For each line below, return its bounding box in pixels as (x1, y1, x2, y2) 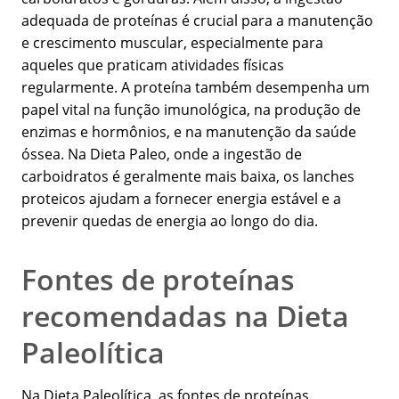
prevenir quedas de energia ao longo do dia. (21, 211, 318, 232)
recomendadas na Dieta (21, 297, 349, 336)
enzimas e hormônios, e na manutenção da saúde (21, 122, 356, 142)
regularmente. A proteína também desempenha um (21, 77, 370, 98)
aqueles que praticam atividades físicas (21, 55, 284, 76)
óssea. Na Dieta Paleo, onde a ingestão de (21, 144, 302, 165)
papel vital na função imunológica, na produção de (21, 100, 361, 120)
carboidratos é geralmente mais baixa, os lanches (21, 167, 354, 187)
